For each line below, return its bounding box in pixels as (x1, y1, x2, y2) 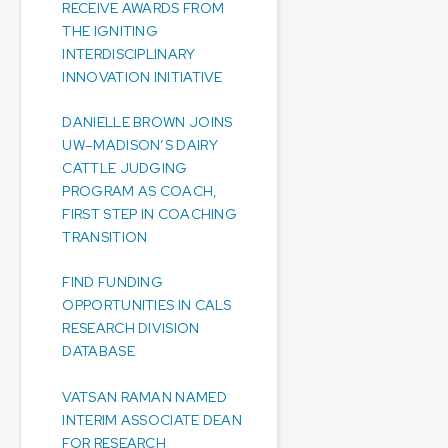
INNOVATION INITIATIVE (62, 67, 223, 86)
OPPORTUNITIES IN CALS (62, 296, 232, 315)
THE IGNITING (62, 21, 159, 40)
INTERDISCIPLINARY (62, 44, 196, 63)
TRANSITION (62, 227, 148, 246)
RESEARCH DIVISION (62, 319, 200, 338)
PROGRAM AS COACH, (62, 181, 218, 200)
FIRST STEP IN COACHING (62, 204, 238, 223)
